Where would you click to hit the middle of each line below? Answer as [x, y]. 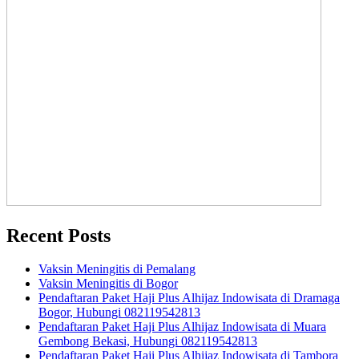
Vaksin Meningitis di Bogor [108, 284]
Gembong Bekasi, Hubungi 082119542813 [148, 341]
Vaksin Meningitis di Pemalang [117, 269]
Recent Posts [58, 235]
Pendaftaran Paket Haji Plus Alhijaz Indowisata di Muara [182, 327]
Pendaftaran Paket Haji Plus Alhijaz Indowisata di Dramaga [189, 298]
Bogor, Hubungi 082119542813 [119, 313]
